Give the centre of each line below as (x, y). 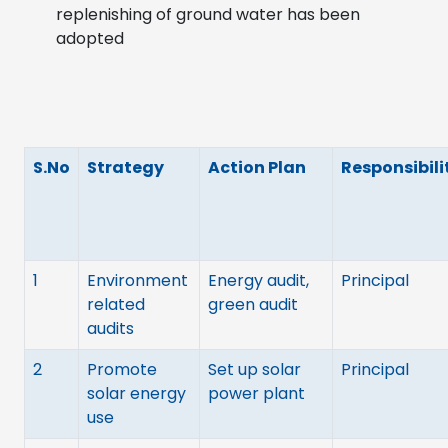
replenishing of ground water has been (208, 14)
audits (110, 328)
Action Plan (257, 167)
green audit (253, 304)
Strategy (125, 167)
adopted (90, 38)
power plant (256, 393)
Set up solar (254, 369)
